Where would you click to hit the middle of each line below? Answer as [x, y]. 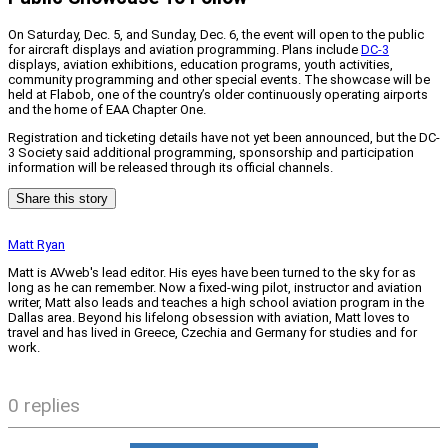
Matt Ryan [36, 245]
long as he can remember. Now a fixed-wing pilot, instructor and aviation [215, 288]
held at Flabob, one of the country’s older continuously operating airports [218, 95]
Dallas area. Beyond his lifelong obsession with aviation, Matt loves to [209, 318]
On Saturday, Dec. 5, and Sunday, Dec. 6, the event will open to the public [216, 35]
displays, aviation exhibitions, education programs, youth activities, [200, 65]
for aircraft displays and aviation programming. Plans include [184, 50]
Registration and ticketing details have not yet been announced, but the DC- [224, 138]
